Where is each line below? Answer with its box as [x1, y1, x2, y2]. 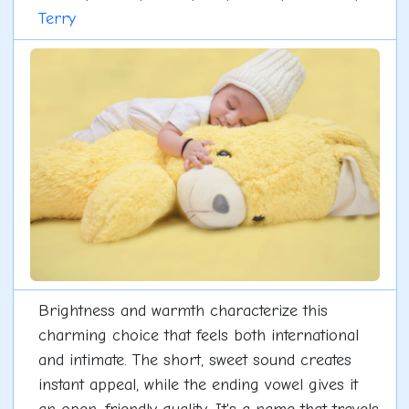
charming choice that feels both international [37, 325, 359, 345]
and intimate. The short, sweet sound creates [37, 350, 351, 370]
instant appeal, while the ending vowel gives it [37, 374, 358, 394]
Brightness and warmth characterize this [37, 300, 328, 320]
